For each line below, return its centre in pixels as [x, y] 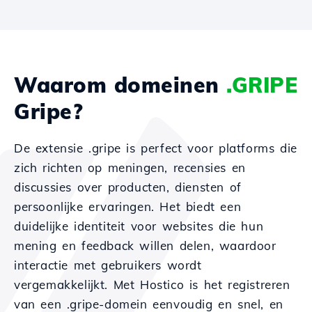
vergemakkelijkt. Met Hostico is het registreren [152, 284]
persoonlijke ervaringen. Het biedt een [128, 206]
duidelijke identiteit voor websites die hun [139, 226]
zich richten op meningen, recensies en [130, 167]
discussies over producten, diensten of [128, 187]
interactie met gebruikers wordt [108, 265]
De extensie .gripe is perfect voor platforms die [156, 148]
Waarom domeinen [120, 85]
